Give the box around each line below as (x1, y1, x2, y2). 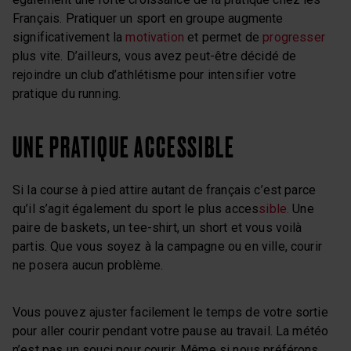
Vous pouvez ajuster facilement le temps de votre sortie (13, 304, 328, 320)
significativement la (13, 29, 126, 45)
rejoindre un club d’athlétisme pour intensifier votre (13, 67, 297, 82)
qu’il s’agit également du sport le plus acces (13, 201, 259, 216)
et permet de (183, 29, 263, 45)
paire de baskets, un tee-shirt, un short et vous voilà (13, 219, 302, 235)
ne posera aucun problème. (13, 257, 164, 273)
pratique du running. (13, 85, 121, 101)
